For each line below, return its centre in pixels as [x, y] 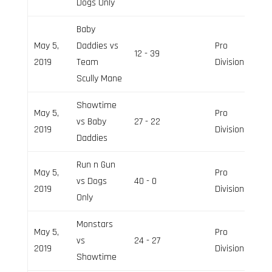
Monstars [94, 224]
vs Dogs [91, 181]
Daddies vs [97, 46]
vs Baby [91, 121]
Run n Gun [96, 165]
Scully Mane [99, 78]
